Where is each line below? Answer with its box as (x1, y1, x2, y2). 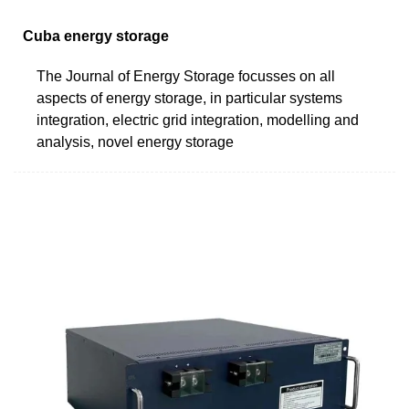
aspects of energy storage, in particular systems (37, 89, 342, 106)
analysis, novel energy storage (37, 133, 234, 150)
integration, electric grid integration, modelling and (37, 111, 359, 128)
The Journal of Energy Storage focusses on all (37, 68, 335, 84)
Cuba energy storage (23, 27, 169, 44)
